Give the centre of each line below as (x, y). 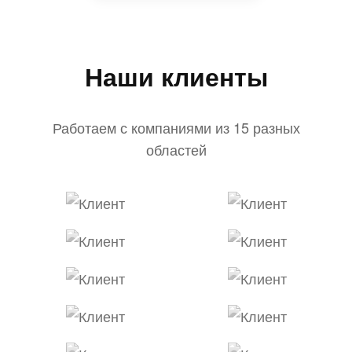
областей (176, 149)
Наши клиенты (176, 76)
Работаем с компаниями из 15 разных (176, 127)
